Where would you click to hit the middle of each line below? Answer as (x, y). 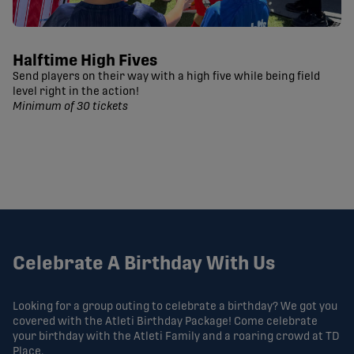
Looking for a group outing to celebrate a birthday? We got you (175, 307)
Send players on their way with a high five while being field (166, 77)
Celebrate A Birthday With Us (144, 264)
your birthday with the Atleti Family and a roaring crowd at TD (176, 337)
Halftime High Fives (85, 61)
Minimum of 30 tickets (70, 107)
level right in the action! (76, 92)
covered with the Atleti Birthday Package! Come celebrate (165, 322)
